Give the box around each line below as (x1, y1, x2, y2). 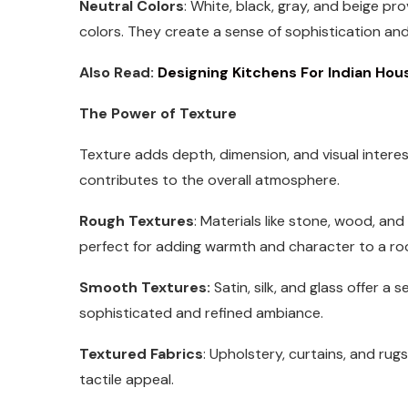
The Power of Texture (79, 103, 237, 123)
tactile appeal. (79, 369, 174, 389)
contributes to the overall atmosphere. (79, 169, 340, 189)
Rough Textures (79, 210, 194, 230)
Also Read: (79, 62, 154, 82)
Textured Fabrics (79, 343, 203, 363)
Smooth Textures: (79, 277, 210, 297)
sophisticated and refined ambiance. (79, 302, 323, 322)
